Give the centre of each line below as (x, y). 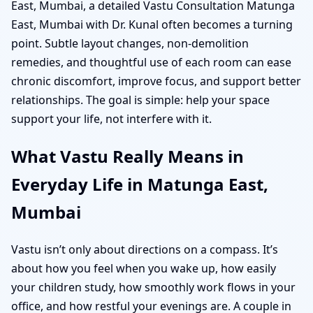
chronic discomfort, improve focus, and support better (156, 81)
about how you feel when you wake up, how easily (144, 268)
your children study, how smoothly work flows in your (153, 287)
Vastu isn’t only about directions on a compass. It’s (145, 249)
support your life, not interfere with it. (111, 118)
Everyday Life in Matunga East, (140, 184)
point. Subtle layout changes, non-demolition (130, 43)
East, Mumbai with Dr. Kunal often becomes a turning (152, 24)
